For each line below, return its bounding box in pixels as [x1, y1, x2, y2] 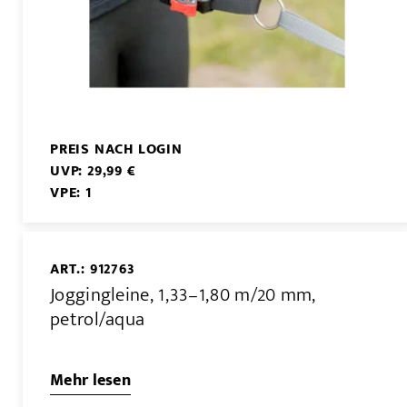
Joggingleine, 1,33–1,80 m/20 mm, [50, 279, 316, 312]
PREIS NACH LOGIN [50, 136, 183, 162]
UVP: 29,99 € [50, 158, 136, 184]
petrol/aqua [50, 303, 145, 336]
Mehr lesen [50, 367, 131, 395]
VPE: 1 [50, 180, 92, 205]
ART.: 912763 [50, 256, 135, 282]
